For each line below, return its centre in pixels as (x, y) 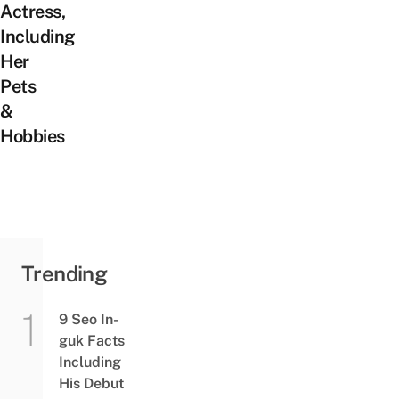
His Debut (91, 384)
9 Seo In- (88, 320)
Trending (65, 274)
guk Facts (91, 341)
